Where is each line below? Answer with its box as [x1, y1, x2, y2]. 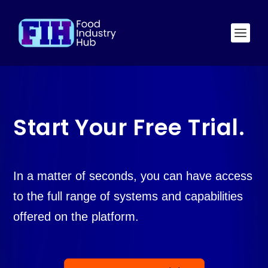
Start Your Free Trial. [13, 112, 245, 143]
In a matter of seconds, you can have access [13, 169, 253, 182]
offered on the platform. [13, 210, 139, 223]
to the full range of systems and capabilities [13, 190, 243, 203]
